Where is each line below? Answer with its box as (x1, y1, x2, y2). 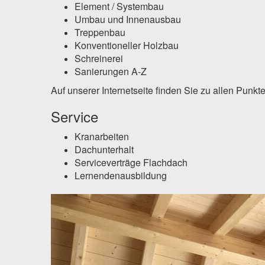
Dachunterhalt (74, 143, 134, 157)
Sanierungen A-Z (74, 64, 147, 79)
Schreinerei (74, 51, 123, 66)
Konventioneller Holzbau (74, 38, 179, 53)
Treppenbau (74, 25, 125, 40)
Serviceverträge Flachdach (74, 156, 188, 170)
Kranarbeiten (74, 130, 129, 144)
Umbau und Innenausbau (74, 12, 181, 27)
